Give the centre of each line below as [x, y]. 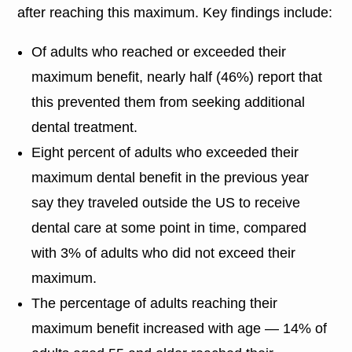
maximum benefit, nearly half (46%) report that [177, 77]
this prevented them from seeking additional [169, 102]
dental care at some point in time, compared [169, 227]
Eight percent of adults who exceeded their [165, 152]
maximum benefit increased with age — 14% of [180, 328]
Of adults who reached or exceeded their [159, 51]
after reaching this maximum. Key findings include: [175, 12]
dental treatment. [85, 127]
